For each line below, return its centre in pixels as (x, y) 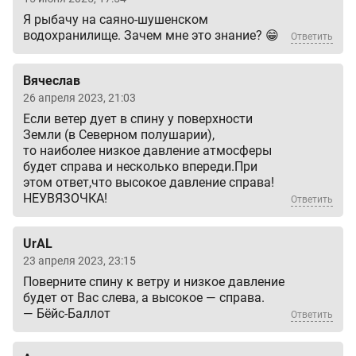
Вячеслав (52, 81)
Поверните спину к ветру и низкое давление (154, 282)
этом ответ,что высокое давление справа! (149, 183)
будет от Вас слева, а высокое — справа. (144, 298)
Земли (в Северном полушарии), (119, 135)
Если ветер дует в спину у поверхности (138, 119)
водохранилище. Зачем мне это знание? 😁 (151, 36)
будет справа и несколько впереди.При (140, 167)
